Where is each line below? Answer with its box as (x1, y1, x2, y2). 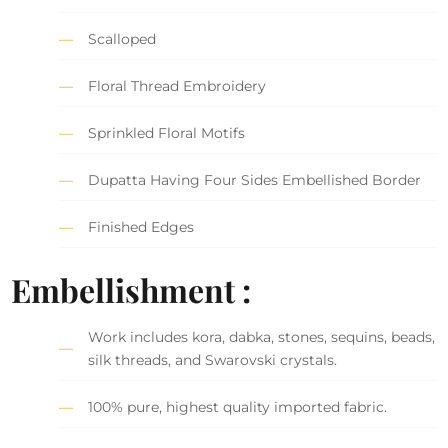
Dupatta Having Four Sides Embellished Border (88, 170, 422, 189)
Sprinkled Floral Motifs (88, 123, 246, 142)
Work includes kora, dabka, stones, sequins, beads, (88, 327, 436, 346)
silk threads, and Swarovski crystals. (88, 350, 338, 369)
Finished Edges (88, 217, 195, 236)
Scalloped (88, 29, 157, 48)
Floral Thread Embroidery (88, 76, 267, 95)
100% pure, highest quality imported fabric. (88, 397, 388, 416)
